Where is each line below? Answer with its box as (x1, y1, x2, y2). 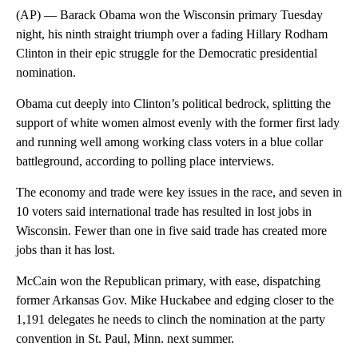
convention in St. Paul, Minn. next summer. (16, 332, 234, 346)
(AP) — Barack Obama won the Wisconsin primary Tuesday (16, 8, 323, 22)
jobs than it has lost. (16, 243, 115, 257)
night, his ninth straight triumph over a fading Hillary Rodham (16, 27, 328, 42)
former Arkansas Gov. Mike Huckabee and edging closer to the (16, 293, 334, 308)
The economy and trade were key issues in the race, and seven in (16, 185, 342, 200)
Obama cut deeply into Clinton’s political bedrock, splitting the (16, 97, 331, 111)
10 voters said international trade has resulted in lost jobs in (16, 205, 312, 219)
